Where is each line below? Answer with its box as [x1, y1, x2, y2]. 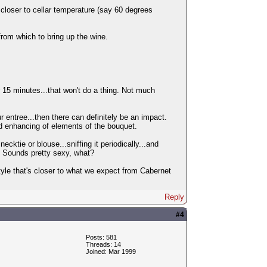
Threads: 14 [85, 240, 121, 248]
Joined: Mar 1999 [85, 247, 136, 255]
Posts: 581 [85, 233, 117, 241]
